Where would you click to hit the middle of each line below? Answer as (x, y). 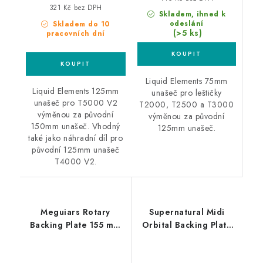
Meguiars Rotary (75, 212)
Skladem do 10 (80, 24)
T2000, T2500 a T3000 (187, 105)
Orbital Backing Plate (176, 225)
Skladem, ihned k (191, 14)
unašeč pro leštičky (187, 93)
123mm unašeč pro (187, 238)
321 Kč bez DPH (75, 8)
